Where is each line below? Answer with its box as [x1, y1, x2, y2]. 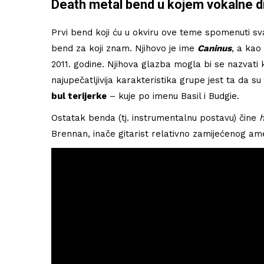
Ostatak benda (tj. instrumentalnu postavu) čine [51, 112, 259, 123]
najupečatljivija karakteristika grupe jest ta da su [51, 74, 261, 85]
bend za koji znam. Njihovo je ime [51, 42, 197, 54]
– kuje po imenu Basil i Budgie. [107, 90, 239, 101]
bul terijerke [51, 90, 107, 101]
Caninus [197, 42, 232, 54]
